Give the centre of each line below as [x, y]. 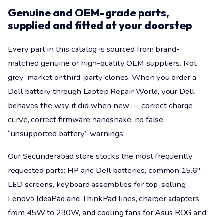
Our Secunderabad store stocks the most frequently [100, 156]
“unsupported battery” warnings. [66, 133]
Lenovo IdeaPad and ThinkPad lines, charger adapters [103, 198]
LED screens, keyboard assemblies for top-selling [97, 184]
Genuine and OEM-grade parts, [88, 13]
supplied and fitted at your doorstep [100, 25]
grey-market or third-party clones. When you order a [102, 77]
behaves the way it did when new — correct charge [100, 105]
